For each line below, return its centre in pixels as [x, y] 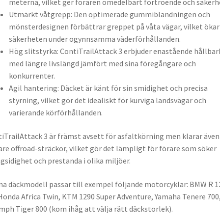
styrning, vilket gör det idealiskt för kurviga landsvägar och [107, 100]
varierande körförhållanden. [55, 113]
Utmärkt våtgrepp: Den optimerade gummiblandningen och [109, 14]
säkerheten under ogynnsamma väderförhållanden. [95, 39]
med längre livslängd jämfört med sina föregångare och [102, 64]
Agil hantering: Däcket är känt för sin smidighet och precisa [108, 88]
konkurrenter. [32, 76]
